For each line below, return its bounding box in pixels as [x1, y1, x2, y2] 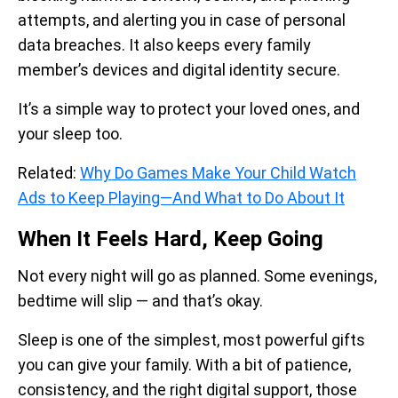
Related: [18, 163, 80, 182]
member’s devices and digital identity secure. [18, 60, 340, 79]
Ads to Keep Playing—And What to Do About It [18, 188, 345, 207]
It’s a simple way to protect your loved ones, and [18, 99, 360, 118]
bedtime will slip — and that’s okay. [18, 291, 267, 310]
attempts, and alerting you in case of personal [18, 11, 346, 29]
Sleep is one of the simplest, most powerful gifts [18, 330, 365, 349]
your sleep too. [18, 124, 123, 143]
